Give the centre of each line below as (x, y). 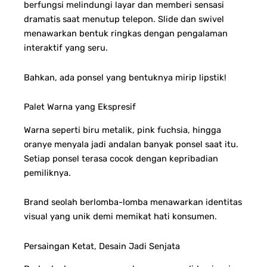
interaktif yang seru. (66, 48)
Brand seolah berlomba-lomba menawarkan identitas (133, 202)
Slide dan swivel (191, 19)
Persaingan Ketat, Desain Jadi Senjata (102, 246)
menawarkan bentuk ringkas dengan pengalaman (126, 34)
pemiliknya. (47, 173)
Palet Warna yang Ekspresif (80, 107)
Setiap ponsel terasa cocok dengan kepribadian (121, 158)
